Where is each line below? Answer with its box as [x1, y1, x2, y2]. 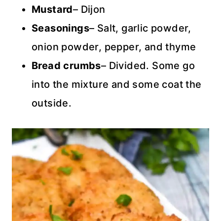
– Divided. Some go [101, 60, 195, 72]
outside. [32, 97, 72, 110]
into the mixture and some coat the [32, 78, 202, 91]
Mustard [32, 3, 73, 16]
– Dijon [73, 3, 106, 16]
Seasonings [32, 22, 89, 35]
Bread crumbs [32, 60, 101, 72]
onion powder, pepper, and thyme [32, 41, 196, 53]
